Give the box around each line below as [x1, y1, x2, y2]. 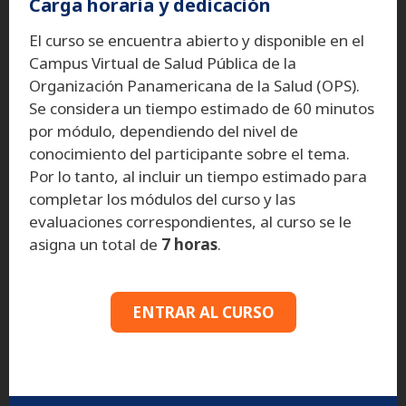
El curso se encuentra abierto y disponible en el [29, 29, 364, 51]
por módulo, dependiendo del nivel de [29, 120, 298, 141]
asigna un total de [29, 233, 158, 255]
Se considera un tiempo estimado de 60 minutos [29, 97, 374, 119]
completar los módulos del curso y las [29, 188, 295, 209]
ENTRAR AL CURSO [131, 301, 275, 323]
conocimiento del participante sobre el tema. [29, 142, 350, 164]
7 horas [158, 233, 217, 255]
